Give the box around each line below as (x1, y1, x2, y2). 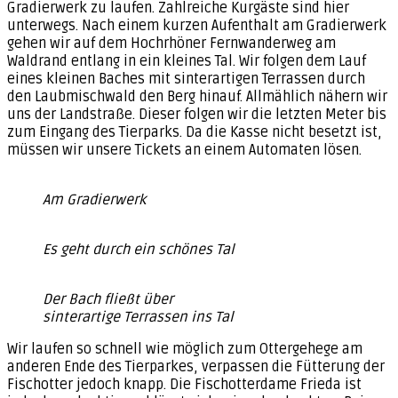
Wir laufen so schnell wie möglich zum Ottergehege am (7, 339, 362, 358)
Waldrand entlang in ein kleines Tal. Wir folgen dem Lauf (7, 52, 366, 70)
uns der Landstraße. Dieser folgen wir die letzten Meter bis (7, 105, 386, 123)
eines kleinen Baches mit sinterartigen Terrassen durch (7, 69, 365, 88)
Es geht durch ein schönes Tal (43, 240, 235, 259)
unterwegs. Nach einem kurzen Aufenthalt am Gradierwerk (7, 16, 386, 35)
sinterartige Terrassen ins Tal (43, 307, 234, 326)
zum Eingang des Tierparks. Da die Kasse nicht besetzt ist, (7, 123, 382, 141)
